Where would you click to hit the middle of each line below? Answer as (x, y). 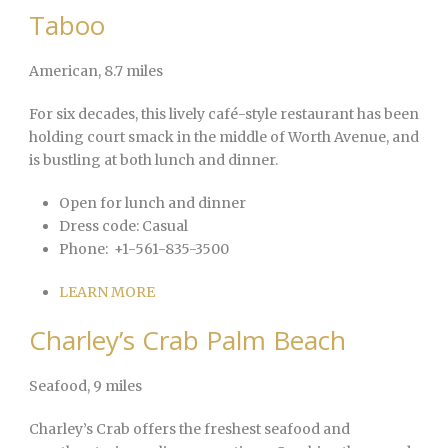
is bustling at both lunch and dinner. (153, 160)
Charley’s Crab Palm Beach (187, 340)
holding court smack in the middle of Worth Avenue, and (224, 137)
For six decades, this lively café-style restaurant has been (224, 114)
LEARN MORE (107, 292)
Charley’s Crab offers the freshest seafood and (189, 429)
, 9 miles (114, 386)
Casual (163, 226)
